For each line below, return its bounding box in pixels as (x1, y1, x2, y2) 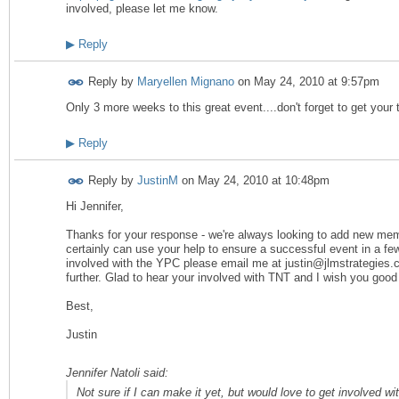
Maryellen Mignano (137, 75, 234, 88)
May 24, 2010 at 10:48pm (198, 174, 330, 188)
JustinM (137, 174, 178, 188)
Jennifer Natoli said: (66, 365, 168, 379)
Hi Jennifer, (66, 199, 124, 214)
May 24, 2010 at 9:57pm (254, 75, 379, 88)
